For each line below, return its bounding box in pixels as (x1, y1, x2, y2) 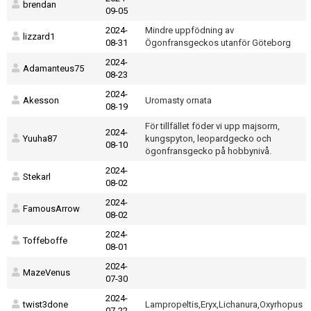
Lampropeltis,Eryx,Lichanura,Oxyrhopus (145, 299, 303, 310)
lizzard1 (23, 31, 55, 42)
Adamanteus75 (23, 63, 84, 74)
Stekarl (23, 171, 51, 182)
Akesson (23, 95, 59, 106)
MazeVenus (23, 267, 70, 278)
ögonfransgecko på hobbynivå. (145, 146, 271, 156)
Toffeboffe (23, 235, 67, 246)
